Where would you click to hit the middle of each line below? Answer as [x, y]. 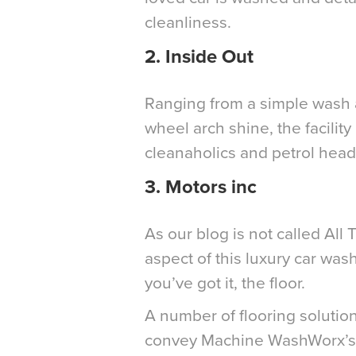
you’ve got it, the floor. [225, 283]
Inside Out [212, 56]
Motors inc [211, 187]
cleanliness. [188, 22]
